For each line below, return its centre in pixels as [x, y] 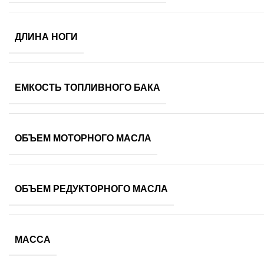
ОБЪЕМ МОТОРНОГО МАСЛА [83, 138]
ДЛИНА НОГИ [46, 37]
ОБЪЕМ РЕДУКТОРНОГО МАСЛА [91, 189]
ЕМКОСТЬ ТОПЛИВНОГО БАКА [88, 88]
